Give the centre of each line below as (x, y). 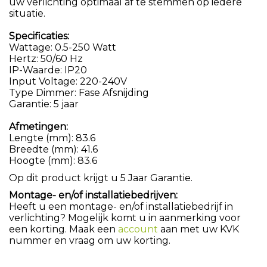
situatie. (27, 13)
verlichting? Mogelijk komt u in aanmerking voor (125, 218)
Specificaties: (39, 36)
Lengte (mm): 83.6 (52, 138)
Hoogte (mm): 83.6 (53, 160)
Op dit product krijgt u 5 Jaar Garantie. (101, 178)
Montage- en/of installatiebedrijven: (93, 195)
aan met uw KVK (198, 229)
